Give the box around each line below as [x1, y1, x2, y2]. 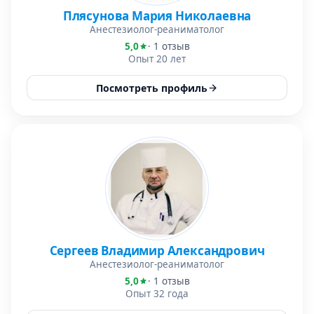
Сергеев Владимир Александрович [49, 243, 265, 259]
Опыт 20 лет [128, 53, 186, 65]
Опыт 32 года [125, 287, 189, 300]
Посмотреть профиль [96, 81, 207, 95]
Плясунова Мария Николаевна [62, 8, 252, 24]
